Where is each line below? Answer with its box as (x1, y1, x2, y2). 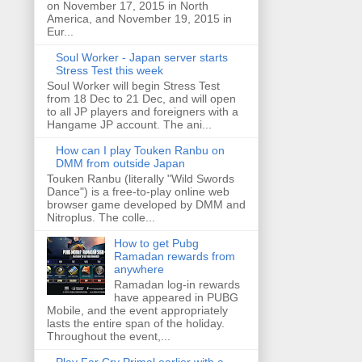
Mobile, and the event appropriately (47, 303, 228, 317)
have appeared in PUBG (113, 290, 238, 304)
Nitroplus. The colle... (47, 210, 155, 224)
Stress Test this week (55, 64, 163, 78)
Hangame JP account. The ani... (47, 118, 212, 132)
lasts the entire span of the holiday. (47, 316, 225, 330)
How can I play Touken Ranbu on (55, 144, 225, 158)
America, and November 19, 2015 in (47, 12, 232, 26)
